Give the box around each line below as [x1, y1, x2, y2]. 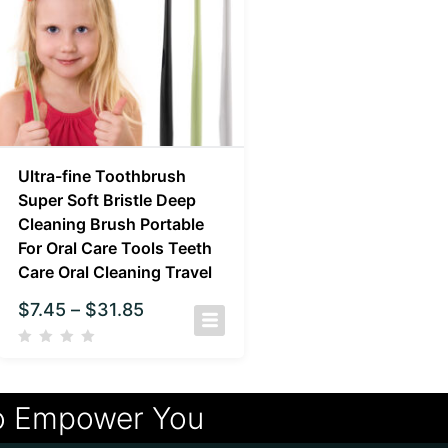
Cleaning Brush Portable [17, 214, 204, 235]
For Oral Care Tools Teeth [17, 238, 212, 259]
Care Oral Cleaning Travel [17, 262, 212, 283]
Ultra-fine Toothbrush [17, 166, 186, 187]
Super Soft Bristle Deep [17, 190, 196, 211]
